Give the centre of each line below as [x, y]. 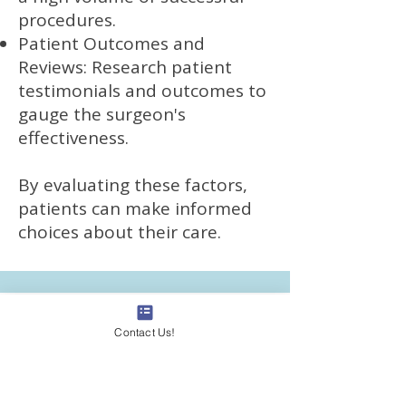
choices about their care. [120, 232]
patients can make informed [135, 208]
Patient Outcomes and [111, 43]
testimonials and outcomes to [142, 91]
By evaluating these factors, [133, 185]
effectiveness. [73, 138]
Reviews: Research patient [125, 67]
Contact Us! [145, 332]
